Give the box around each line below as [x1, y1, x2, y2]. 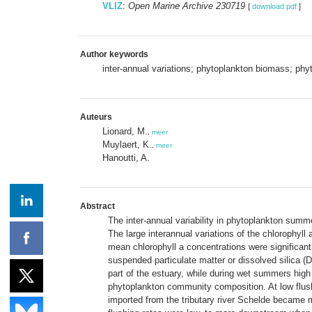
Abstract [80, 201, 115, 211]
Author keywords [80, 49, 148, 59]
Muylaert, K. [102, 139, 152, 150]
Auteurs [80, 111, 112, 122]
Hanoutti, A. [102, 152, 150, 163]
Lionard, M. [102, 125, 148, 136]
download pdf [252, 1, 297, 10]
